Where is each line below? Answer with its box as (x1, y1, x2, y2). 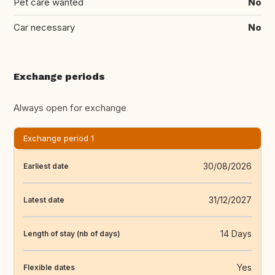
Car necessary (14, 21, 75, 34)
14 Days (220, 228, 252, 239)
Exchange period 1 (23, 133, 94, 144)
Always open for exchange (14, 102, 126, 114)
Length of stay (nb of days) (23, 228, 120, 238)
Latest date (23, 195, 64, 204)
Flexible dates (23, 262, 75, 272)
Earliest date (23, 161, 69, 171)
